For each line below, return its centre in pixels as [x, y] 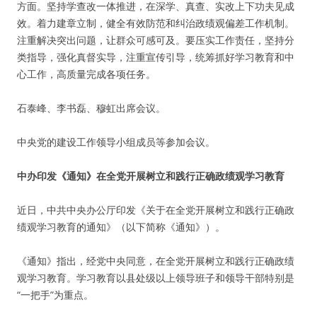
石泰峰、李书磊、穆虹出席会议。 [91, 108]
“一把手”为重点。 [55, 295]
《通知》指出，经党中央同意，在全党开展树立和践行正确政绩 [156, 261]
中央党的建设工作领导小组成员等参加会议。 [116, 142]
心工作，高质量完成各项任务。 [86, 74]
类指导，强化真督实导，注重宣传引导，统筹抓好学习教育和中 [156, 57]
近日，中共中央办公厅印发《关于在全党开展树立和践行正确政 [156, 210]
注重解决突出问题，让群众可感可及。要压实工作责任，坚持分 [156, 40]
